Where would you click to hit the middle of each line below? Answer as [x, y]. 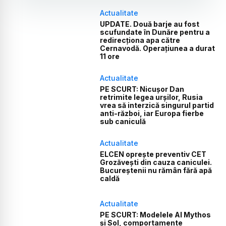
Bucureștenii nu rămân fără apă [156, 171]
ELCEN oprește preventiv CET [153, 154]
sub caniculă [123, 122]
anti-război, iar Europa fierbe [152, 114]
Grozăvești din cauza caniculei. [156, 162]
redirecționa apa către [140, 40]
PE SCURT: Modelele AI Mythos [156, 215]
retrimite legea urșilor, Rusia [152, 97]
